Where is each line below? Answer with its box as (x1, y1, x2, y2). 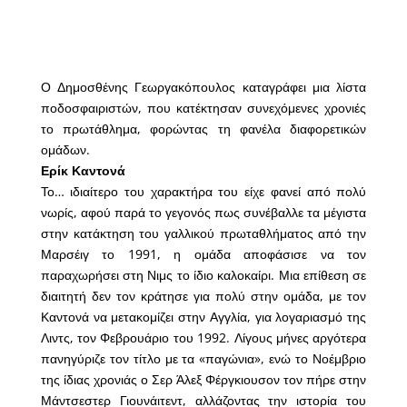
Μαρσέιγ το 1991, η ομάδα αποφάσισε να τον (40, 245, 367, 263)
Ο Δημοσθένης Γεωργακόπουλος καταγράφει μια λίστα (40, 78, 367, 96)
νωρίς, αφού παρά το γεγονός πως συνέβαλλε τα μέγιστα (40, 203, 367, 222)
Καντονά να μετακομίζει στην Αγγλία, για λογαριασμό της (40, 308, 367, 326)
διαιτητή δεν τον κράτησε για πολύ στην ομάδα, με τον (40, 287, 367, 305)
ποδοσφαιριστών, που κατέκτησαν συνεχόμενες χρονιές (40, 99, 367, 117)
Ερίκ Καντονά (40, 162, 125, 180)
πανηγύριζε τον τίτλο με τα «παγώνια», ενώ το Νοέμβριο (40, 350, 367, 368)
